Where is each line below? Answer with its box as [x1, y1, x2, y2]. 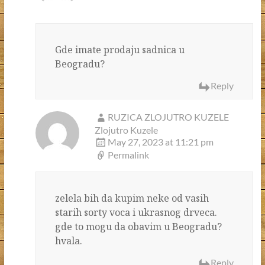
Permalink [107, 149, 149, 161]
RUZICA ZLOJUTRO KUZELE [107, 111, 229, 123]
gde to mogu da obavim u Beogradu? [54, 220, 222, 234]
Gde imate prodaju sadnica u [54, 43, 185, 57]
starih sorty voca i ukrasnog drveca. [54, 206, 217, 219]
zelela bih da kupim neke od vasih [54, 192, 209, 205]
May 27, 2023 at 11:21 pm [107, 136, 214, 148]
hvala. [54, 234, 82, 248]
